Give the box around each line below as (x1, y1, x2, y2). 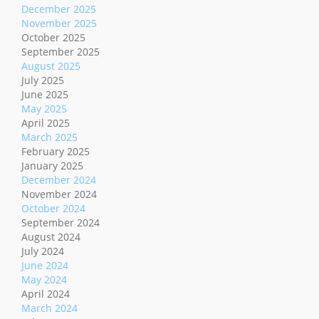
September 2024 (21, 216, 100, 230)
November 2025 (21, 16, 97, 31)
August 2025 (21, 59, 80, 73)
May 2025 (21, 102, 67, 116)
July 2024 (21, 244, 64, 258)
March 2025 (21, 130, 78, 145)
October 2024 (21, 202, 85, 216)
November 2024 (21, 187, 97, 202)
